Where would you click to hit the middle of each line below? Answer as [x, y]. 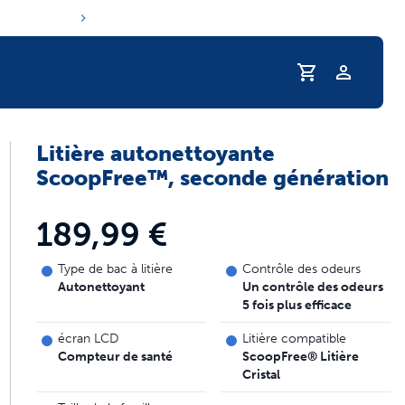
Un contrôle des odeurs [312, 287]
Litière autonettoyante [155, 153]
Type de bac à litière [115, 269]
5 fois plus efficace [297, 305]
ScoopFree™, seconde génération [212, 178]
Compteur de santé [115, 357]
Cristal [261, 375]
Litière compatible [294, 339]
